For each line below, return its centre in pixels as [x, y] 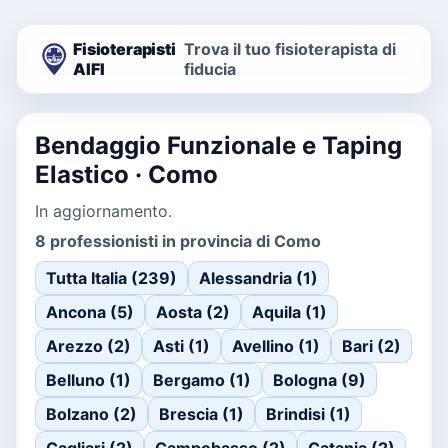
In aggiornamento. [103, 211]
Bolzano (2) [91, 414]
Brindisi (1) [308, 414]
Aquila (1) [289, 312]
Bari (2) [371, 346]
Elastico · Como [126, 174]
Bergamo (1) [202, 380]
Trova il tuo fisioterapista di [290, 49]
